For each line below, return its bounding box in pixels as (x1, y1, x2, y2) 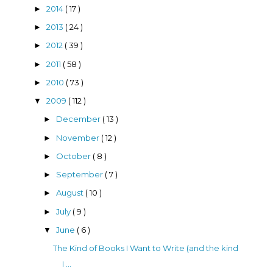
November (55, 132, 101, 143)
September (55, 169, 105, 180)
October (55, 151, 93, 161)
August (55, 188, 85, 198)
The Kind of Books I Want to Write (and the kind (53, 243, 239, 253)
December (55, 114, 102, 124)
